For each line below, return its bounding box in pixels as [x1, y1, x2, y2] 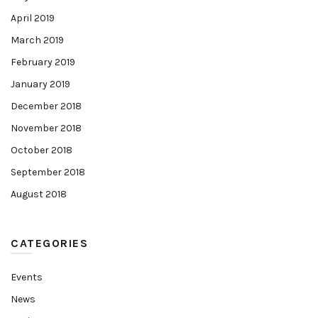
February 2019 [11, 56, 75, 68]
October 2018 [11, 144, 72, 156]
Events [11, 271, 43, 283]
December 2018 [11, 100, 82, 112]
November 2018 [11, 122, 82, 134]
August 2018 [11, 188, 67, 200]
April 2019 [11, 12, 55, 24]
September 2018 [11, 166, 85, 178]
